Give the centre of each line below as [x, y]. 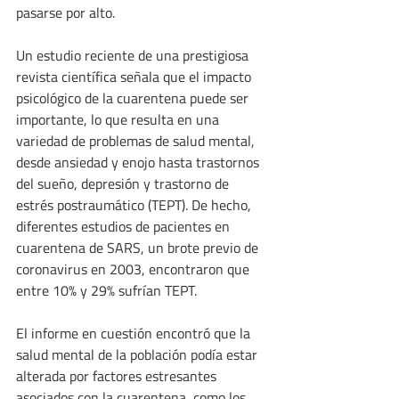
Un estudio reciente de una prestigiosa [134, 56]
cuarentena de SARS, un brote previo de [139, 248]
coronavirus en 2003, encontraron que [134, 269]
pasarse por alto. [65, 13]
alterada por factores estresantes [118, 376]
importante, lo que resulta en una [119, 120]
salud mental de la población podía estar [138, 355]
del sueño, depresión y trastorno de [124, 184]
